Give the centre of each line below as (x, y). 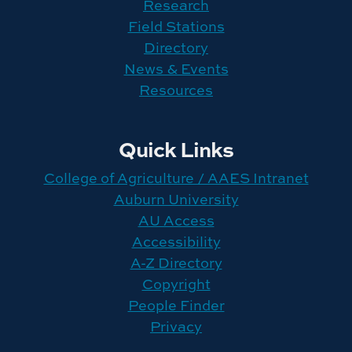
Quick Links (176, 148)
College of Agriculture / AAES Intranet (176, 178)
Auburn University (176, 199)
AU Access (176, 220)
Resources (176, 90)
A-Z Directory (176, 262)
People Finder (176, 305)
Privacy (176, 326)
